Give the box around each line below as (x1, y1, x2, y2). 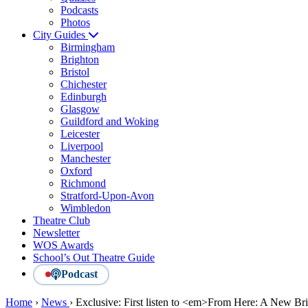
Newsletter (33, 226, 80, 239)
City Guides (33, 28, 88, 41)
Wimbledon (60, 201, 111, 214)
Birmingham (60, 41, 115, 53)
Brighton (60, 53, 99, 65)
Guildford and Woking (60, 115, 159, 127)
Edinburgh (60, 90, 107, 102)
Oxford (60, 164, 92, 177)
